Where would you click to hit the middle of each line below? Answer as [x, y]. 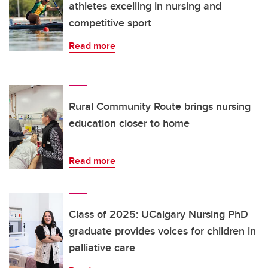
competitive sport [110, 23]
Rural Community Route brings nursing [160, 107]
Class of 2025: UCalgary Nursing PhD [159, 214]
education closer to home [129, 124]
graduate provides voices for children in [162, 231]
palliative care [102, 248]
